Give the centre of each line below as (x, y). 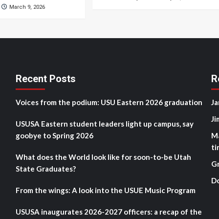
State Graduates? (46, 169)
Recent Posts (45, 79)
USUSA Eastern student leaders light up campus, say (104, 124)
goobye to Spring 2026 (54, 135)
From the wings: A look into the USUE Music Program (105, 190)
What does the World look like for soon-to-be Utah (103, 157)
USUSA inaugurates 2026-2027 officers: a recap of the (109, 212)
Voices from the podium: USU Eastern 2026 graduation (109, 102)
